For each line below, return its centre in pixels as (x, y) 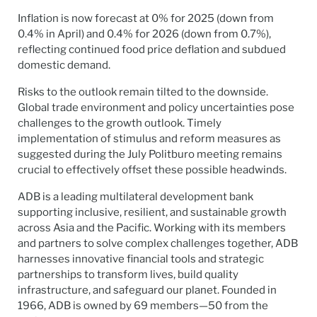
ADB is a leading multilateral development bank (136, 197)
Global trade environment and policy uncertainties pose (156, 108)
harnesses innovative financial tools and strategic (141, 259)
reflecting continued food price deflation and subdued (152, 50)
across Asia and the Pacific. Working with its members (152, 228)
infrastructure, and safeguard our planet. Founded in (147, 290)
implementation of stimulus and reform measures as (149, 139)
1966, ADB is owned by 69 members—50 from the (143, 306)
